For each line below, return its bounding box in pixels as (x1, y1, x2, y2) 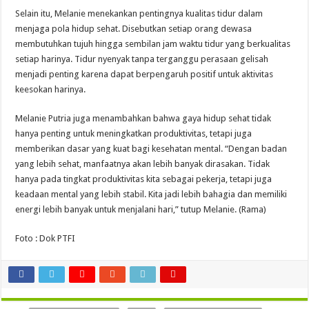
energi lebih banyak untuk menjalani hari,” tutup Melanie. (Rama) (15, 204, 267, 215)
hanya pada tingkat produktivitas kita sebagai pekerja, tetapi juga (15, 174, 272, 185)
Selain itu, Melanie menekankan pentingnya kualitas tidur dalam (15, 8, 263, 19)
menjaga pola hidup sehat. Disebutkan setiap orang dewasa (15, 23, 252, 34)
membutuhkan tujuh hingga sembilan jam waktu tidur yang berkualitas (15, 39, 291, 50)
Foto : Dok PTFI (15, 233, 76, 244)
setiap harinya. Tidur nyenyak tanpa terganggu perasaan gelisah (15, 54, 269, 65)
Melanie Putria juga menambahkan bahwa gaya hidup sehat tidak (15, 113, 272, 124)
